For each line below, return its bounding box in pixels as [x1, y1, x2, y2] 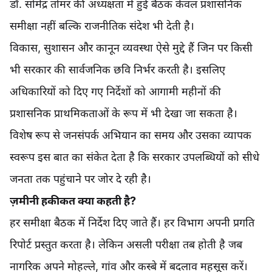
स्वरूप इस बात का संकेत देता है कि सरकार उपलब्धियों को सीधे [10, 151, 259, 164]
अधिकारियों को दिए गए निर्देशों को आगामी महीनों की [10, 85, 221, 98]
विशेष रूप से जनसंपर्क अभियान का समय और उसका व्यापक [10, 129, 251, 142]
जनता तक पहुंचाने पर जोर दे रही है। [10, 172, 151, 186]
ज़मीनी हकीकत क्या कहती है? [10, 194, 136, 208]
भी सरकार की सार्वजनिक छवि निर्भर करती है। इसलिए [10, 63, 225, 76]
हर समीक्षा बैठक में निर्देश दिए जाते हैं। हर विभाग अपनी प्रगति [10, 216, 254, 229]
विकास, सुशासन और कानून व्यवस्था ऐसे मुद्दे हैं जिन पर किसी [10, 41, 253, 55]
